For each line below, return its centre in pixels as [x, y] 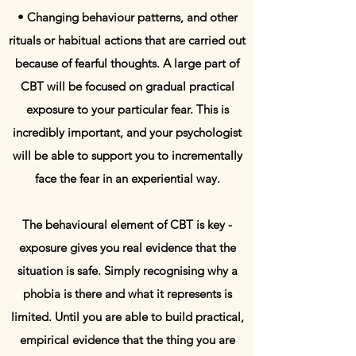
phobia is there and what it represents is [127, 294]
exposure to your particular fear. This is [127, 109]
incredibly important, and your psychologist [127, 132]
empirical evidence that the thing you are [127, 340]
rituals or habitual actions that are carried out [127, 40]
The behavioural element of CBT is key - [127, 224]
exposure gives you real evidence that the [127, 248]
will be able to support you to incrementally [127, 155]
